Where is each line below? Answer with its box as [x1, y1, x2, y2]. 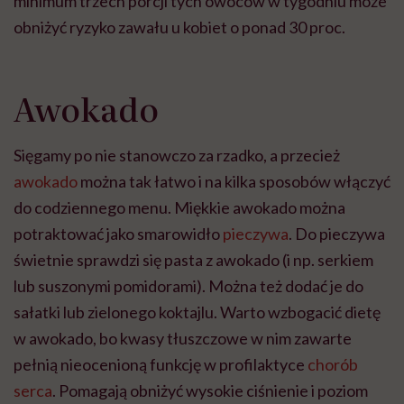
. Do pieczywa [289, 224, 385, 244]
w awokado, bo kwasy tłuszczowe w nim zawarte [14, 328, 352, 349]
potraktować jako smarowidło [14, 224, 223, 244]
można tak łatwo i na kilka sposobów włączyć [78, 171, 390, 192]
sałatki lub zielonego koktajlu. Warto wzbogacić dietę [14, 302, 381, 323]
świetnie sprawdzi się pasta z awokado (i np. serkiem [14, 250, 373, 271]
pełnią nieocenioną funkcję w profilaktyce [14, 354, 308, 375]
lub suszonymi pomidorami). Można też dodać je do [14, 276, 363, 297]
